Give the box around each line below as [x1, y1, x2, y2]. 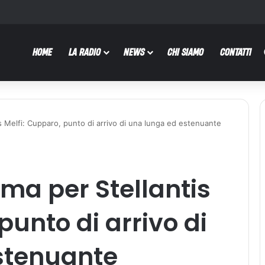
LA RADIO [69, 46, 101, 58]
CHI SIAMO [167, 46, 203, 58]
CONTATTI [220, 46, 251, 58]
